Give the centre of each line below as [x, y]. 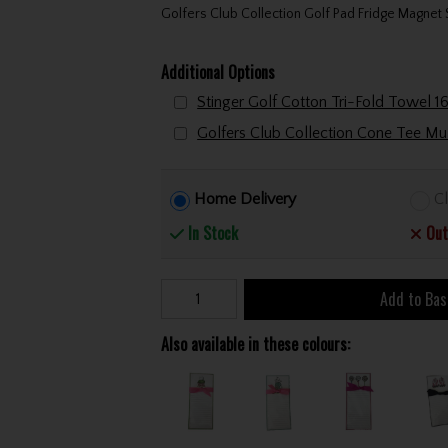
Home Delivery [245, 199]
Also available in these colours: [255, 344]
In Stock [211, 233]
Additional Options [217, 71]
